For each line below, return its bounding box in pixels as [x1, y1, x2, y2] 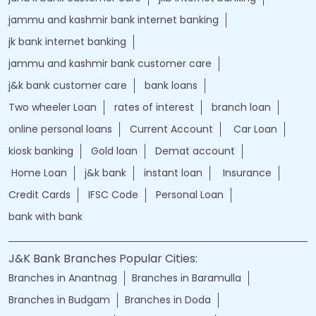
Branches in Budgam [8, 293, 110, 308]
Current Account [130, 122, 213, 137]
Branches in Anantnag [8, 271, 117, 286]
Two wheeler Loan [8, 100, 97, 115]
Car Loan [231, 122, 277, 137]
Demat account [155, 144, 235, 159]
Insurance [220, 166, 272, 181]
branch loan [212, 100, 271, 115]
